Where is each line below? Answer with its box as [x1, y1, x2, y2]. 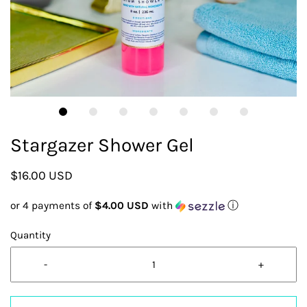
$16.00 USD [10, 168, 73, 183]
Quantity [10, 229, 51, 241]
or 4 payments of [10, 199, 95, 212]
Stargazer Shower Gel [10, 134, 194, 156]
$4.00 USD [95, 199, 149, 212]
